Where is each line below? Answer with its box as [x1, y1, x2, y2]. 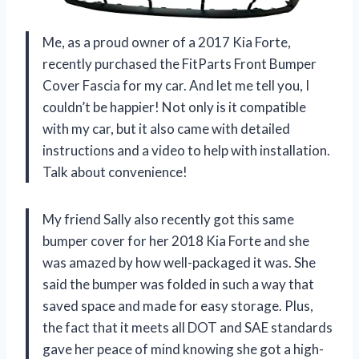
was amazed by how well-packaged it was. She [42, 254, 316, 272]
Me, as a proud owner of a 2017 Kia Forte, [42, 34, 291, 51]
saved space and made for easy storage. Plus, [42, 297, 313, 315]
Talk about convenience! [42, 163, 188, 181]
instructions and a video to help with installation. [42, 142, 330, 159]
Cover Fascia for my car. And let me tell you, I [42, 77, 309, 95]
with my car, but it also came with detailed [42, 120, 290, 138]
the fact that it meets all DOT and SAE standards [42, 319, 333, 337]
